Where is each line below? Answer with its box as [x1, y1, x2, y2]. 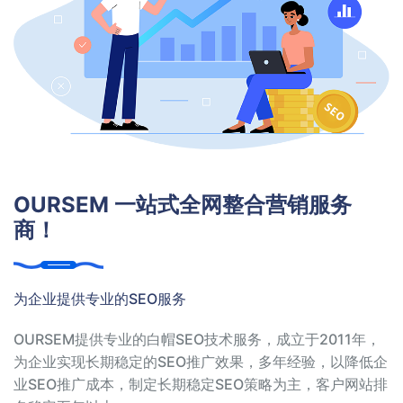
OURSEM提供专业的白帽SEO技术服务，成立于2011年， [13, 330, 381, 349]
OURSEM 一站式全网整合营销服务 [13, 192, 352, 219]
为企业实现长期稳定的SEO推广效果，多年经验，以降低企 [13, 353, 388, 372]
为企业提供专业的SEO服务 [13, 290, 186, 309]
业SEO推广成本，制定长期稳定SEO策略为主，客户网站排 [13, 375, 388, 394]
